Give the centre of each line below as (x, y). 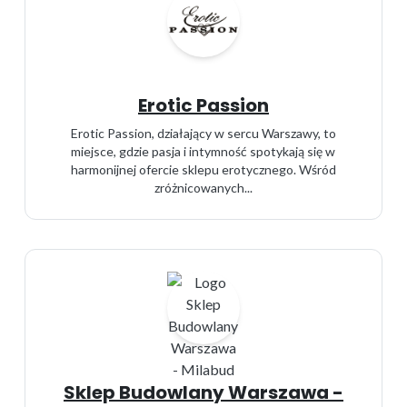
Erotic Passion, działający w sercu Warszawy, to (203, 133)
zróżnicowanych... (203, 188)
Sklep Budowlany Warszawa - (203, 392)
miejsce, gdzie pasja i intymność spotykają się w (203, 151)
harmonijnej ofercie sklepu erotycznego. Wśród (203, 169)
